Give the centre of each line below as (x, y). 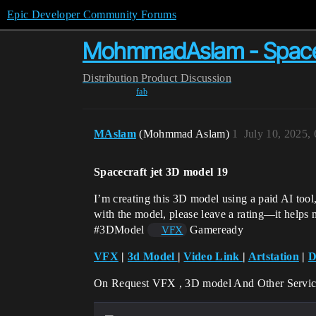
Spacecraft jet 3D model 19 (161, 172)
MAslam (115, 134)
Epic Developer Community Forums (92, 14)
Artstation (273, 256)
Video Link (213, 256)
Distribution (110, 78)
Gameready (215, 230)
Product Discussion (186, 78)
